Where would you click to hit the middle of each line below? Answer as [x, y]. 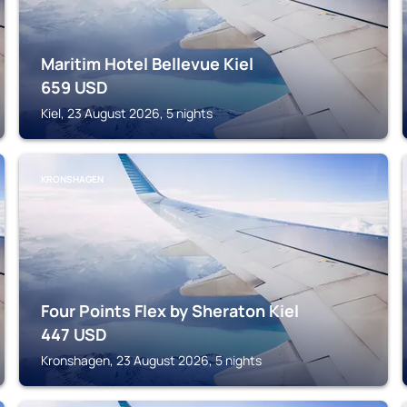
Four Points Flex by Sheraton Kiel [170, 311]
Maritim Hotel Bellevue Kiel [148, 64]
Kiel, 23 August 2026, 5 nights [127, 113]
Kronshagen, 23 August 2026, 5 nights [152, 360]
